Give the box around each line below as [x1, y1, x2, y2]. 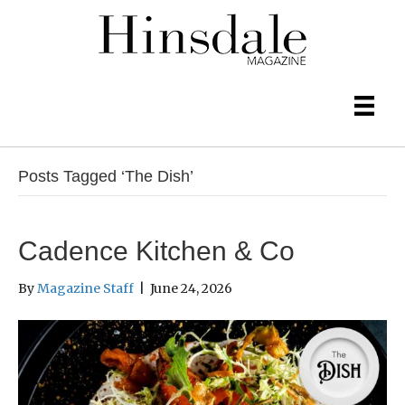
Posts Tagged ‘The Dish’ [18, 167, 193, 186]
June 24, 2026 [150, 280, 232, 297]
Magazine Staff [37, 280, 134, 297]
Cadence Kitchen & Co [18, 236, 295, 267]
